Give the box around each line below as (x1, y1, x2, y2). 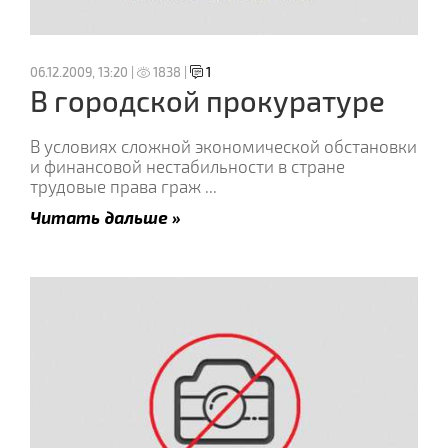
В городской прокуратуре (30, 83, 385, 119)
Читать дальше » (30, 206, 181, 228)
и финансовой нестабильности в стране (30, 156, 345, 178)
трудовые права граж (30, 176, 205, 198)
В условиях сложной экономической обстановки (30, 136, 417, 158)
